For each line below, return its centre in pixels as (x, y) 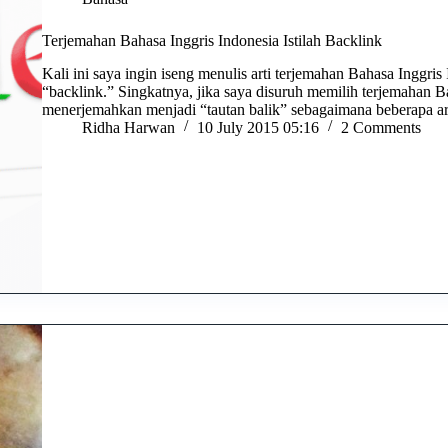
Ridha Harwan (129, 127)
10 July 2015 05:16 (258, 127)
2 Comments (381, 127)
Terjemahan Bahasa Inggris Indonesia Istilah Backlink (212, 41)
